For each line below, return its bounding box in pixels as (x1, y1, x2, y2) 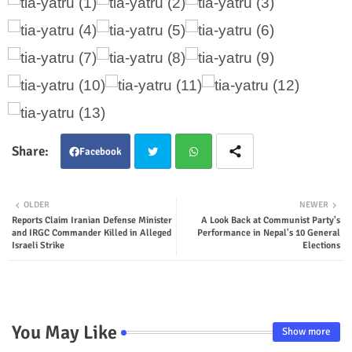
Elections (302, 239, 340, 251)
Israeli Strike (12, 239, 64, 251)
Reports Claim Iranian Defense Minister (12, 214, 172, 226)
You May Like (12, 320, 117, 344)
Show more (282, 325, 331, 339)
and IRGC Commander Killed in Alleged (12, 226, 171, 239)
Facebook (79, 145, 122, 158)
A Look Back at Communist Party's (201, 214, 340, 226)
